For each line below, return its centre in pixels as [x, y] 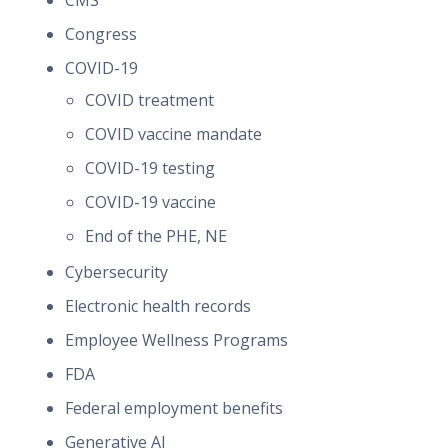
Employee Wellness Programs [176, 340]
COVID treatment [149, 100]
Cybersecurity [116, 272]
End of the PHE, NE [156, 236]
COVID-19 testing [150, 168]
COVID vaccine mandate [173, 134]
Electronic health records [158, 306]
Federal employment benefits [174, 408]
